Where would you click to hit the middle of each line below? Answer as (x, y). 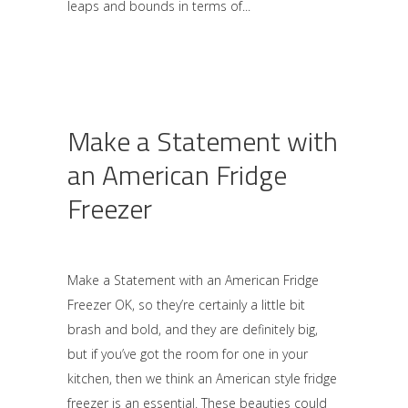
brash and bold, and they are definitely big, (193, 329)
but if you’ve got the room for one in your (188, 354)
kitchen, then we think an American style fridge (202, 378)
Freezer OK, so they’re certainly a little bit (186, 305)
